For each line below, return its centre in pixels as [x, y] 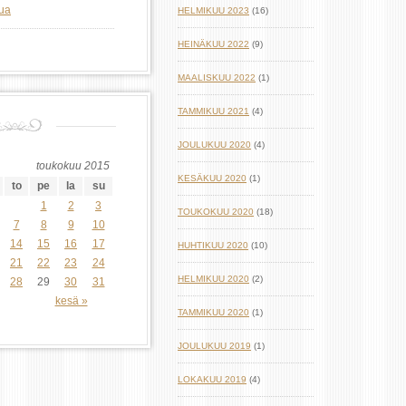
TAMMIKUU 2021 [213, 111]
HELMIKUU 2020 [213, 279]
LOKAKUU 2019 [212, 379]
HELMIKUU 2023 [213, 10]
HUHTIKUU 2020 [213, 245]
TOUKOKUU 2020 [216, 212]
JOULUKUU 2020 [214, 145]
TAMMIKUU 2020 [213, 312]
